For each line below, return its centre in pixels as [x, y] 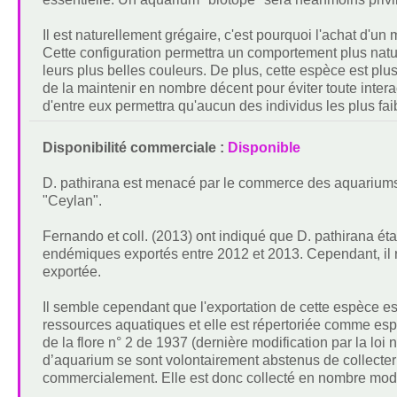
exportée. [71, 272]
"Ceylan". [72, 201]
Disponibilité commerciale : [133, 148]
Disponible [264, 148]
